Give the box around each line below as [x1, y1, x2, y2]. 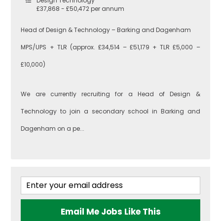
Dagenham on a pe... [21, 124, 85, 133]
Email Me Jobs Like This [60, 205, 161, 218]
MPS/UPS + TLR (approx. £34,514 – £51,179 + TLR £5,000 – [21, 42, 200, 51]
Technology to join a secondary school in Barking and [21, 107, 200, 115]
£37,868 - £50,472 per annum [37, 4, 125, 13]
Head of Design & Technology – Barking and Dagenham [21, 25, 191, 34]
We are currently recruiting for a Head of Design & [21, 89, 200, 98]
